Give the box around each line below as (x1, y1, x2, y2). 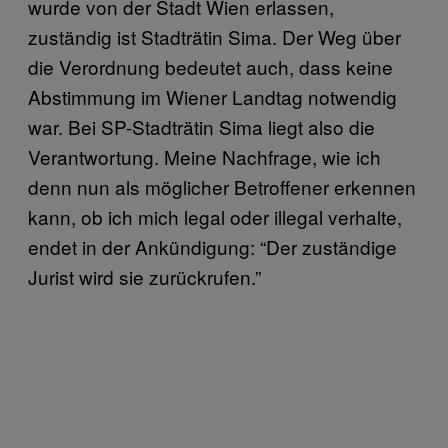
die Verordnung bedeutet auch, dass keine (28, 52, 393, 80)
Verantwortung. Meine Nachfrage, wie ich (28, 142, 381, 170)
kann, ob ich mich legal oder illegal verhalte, (28, 202, 402, 230)
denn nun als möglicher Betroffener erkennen (28, 172, 416, 200)
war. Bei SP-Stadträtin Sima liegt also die (28, 112, 375, 140)
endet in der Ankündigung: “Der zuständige (28, 232, 397, 260)
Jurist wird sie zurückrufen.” (28, 262, 261, 290)
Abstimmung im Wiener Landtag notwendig (28, 82, 397, 110)
